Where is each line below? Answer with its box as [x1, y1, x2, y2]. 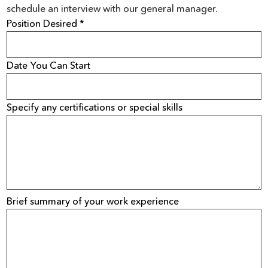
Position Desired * [7, 17, 85, 30]
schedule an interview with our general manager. [7, 2, 218, 15]
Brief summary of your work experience [7, 195, 179, 208]
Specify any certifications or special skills [7, 101, 183, 114]
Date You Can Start [7, 59, 91, 72]
